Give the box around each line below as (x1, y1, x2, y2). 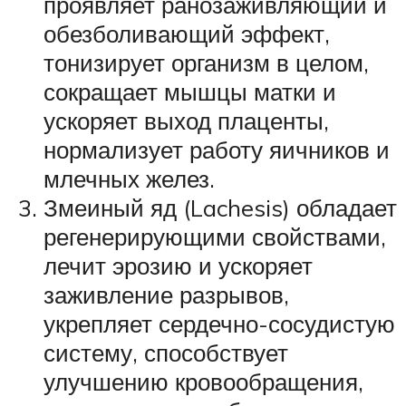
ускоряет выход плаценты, (43, 106, 329, 136)
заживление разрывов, (43, 280, 289, 310)
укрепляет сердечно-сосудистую (43, 309, 395, 339)
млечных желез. (43, 164, 215, 194)
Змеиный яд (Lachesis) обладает (43, 193, 397, 223)
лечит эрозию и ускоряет (43, 251, 313, 281)
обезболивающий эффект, (43, 19, 330, 49)
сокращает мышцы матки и (43, 77, 336, 107)
